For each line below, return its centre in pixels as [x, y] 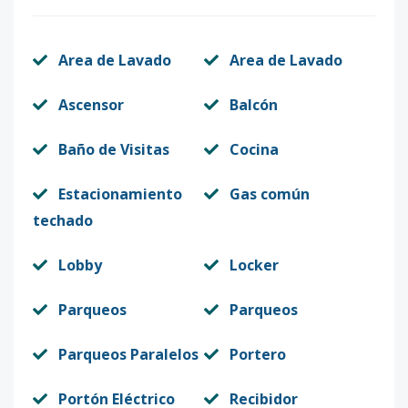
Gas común [270, 194]
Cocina [254, 149]
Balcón [254, 105]
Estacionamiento [120, 194]
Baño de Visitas [114, 149]
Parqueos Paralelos [128, 354]
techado [63, 220]
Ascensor [91, 105]
